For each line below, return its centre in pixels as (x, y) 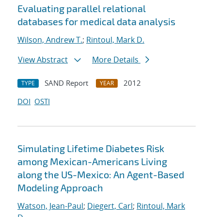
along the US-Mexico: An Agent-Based (101, 175)
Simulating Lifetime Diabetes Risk (91, 148)
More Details (116, 60)
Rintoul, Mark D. (115, 40)
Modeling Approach (60, 188)
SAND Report (66, 83)
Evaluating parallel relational (82, 8)
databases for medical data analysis (96, 22)
